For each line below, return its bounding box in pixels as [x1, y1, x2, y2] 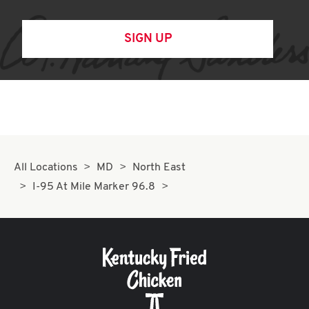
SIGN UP [123, 32, 172, 46]
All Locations [14, 162, 78, 173]
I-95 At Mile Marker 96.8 [32, 181, 156, 192]
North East [132, 162, 186, 173]
